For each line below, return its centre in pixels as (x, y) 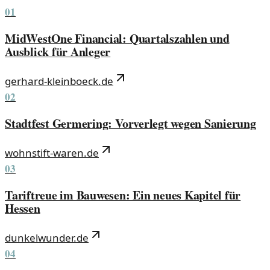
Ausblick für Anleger (58, 52)
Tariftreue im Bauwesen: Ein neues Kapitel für (123, 195)
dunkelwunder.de (47, 237)
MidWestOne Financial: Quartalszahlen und (117, 39)
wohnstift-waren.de (52, 152)
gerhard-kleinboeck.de (59, 81)
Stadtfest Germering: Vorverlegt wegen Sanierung (130, 123)
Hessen (23, 208)
